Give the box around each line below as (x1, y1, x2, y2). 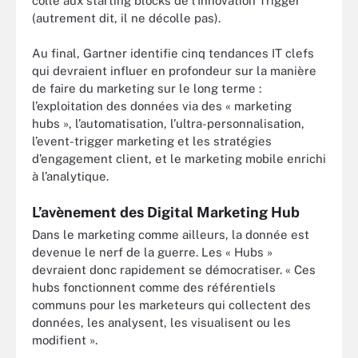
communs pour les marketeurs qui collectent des (32, 297, 311, 312)
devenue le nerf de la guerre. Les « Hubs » (32, 245, 272, 259)
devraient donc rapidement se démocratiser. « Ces (32, 262, 316, 276)
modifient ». (32, 332, 97, 347)
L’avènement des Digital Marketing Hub (32, 203, 300, 221)
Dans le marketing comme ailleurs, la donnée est (32, 227, 309, 241)
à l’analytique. (32, 169, 109, 183)
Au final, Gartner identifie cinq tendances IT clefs (32, 46, 314, 60)
